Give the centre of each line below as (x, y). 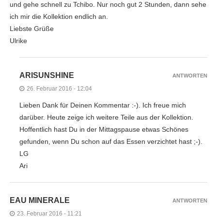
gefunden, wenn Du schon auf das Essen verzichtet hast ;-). (111, 141)
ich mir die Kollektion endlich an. (59, 16)
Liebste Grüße (32, 28)
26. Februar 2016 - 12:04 (59, 88)
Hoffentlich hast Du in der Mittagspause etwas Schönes (104, 129)
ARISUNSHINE (47, 75)
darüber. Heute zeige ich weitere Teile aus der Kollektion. (106, 117)
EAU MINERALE (40, 200)
